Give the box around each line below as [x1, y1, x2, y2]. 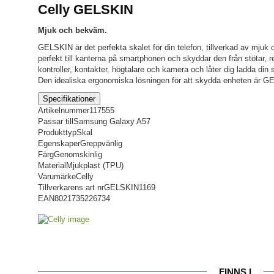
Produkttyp [38, 128, 76, 137]
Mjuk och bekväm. [38, 26, 107, 35]
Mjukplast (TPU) [66, 161, 124, 170]
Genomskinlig [54, 150, 102, 159]
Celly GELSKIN [38, 2, 133, 17]
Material [38, 161, 66, 170]
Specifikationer [43, 94, 95, 103]
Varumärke [38, 172, 76, 181]
